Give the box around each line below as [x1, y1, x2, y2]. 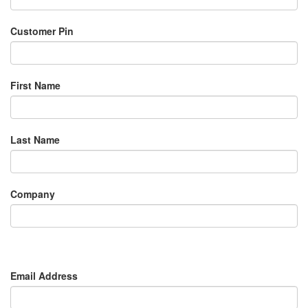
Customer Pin [10, 24, 74, 38]
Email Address [10, 269, 78, 283]
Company [10, 187, 55, 201]
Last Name [10, 133, 60, 146]
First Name [10, 78, 60, 92]
